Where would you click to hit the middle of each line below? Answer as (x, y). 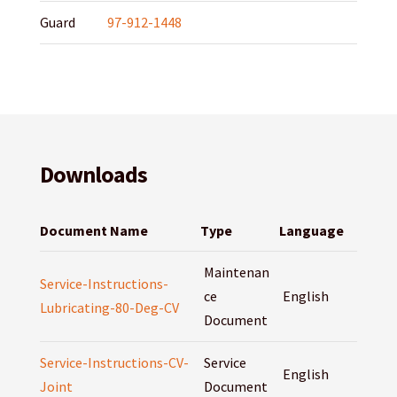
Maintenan (236, 272)
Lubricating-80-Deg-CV (109, 308)
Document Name (93, 231)
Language (311, 231)
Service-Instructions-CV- (114, 363)
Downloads (93, 175)
